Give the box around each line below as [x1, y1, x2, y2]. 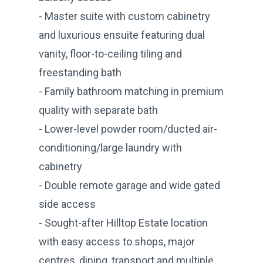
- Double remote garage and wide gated [39, 178, 220, 191]
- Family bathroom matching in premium [39, 85, 224, 97]
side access [39, 197, 96, 210]
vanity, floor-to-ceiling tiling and [39, 47, 182, 60]
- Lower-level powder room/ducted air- [39, 122, 217, 135]
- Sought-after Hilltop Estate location [39, 216, 208, 229]
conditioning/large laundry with [39, 141, 182, 154]
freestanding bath [39, 66, 122, 79]
